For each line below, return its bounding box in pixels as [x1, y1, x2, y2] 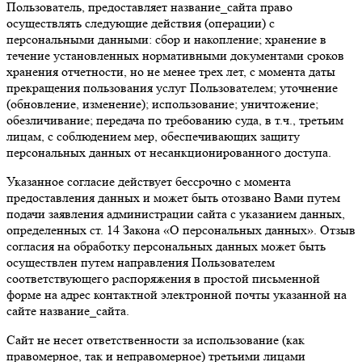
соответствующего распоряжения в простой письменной [6, 270, 320, 286]
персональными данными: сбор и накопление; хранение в [6, 31, 326, 47]
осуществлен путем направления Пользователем [6, 254, 275, 270]
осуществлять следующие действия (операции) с [6, 15, 275, 31]
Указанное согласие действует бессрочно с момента [6, 173, 291, 189]
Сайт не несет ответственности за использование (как [6, 331, 305, 347]
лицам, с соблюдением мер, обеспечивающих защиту [6, 128, 300, 144]
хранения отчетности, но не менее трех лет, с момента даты [6, 63, 335, 79]
